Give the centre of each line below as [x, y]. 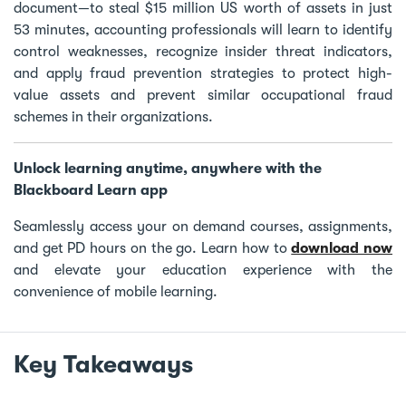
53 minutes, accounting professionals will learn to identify [203, 29]
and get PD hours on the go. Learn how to [153, 248]
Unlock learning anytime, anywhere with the [168, 168]
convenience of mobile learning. [116, 291]
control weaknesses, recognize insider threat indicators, [203, 51]
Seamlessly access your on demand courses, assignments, [203, 226]
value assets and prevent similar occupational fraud [203, 95]
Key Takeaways [103, 364]
